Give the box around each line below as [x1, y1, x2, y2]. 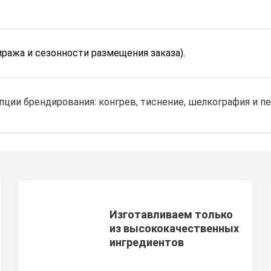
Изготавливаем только [109, 207, 233, 221]
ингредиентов [109, 235, 184, 249]
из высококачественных [109, 221, 239, 235]
